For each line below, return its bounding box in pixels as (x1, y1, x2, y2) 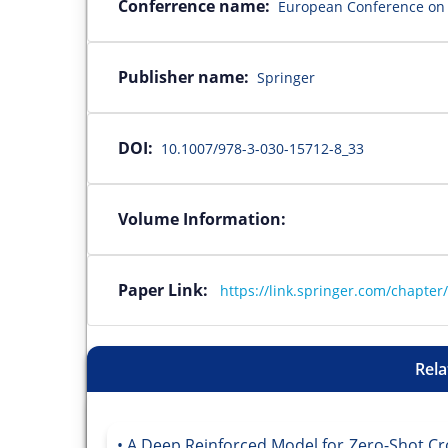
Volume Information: (118, 207, 286, 230)
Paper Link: (118, 278, 216, 301)
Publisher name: (118, 65, 249, 88)
